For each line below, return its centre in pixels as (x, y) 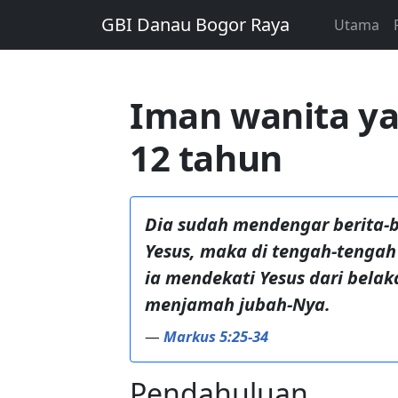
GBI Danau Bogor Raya (195, 24)
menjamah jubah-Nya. (238, 304)
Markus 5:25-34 (216, 336)
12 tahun (206, 158)
